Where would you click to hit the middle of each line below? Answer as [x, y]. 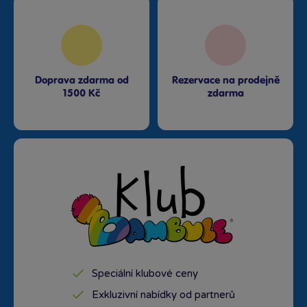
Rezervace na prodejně [225, 81]
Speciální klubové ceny [145, 273]
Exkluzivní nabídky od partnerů [163, 294]
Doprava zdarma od [82, 81]
